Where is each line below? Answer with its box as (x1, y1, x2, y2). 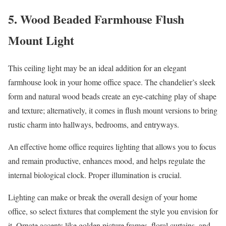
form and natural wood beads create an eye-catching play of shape (8, 91, 216, 102)
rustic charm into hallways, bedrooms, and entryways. (8, 119, 179, 130)
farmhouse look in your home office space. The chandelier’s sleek (8, 77, 215, 88)
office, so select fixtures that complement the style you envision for (8, 206, 218, 217)
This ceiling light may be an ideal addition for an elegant (8, 63, 186, 74)
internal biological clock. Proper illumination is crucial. (8, 169, 182, 181)
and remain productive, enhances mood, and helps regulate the (8, 155, 205, 166)
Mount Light (8, 31, 74, 49)
